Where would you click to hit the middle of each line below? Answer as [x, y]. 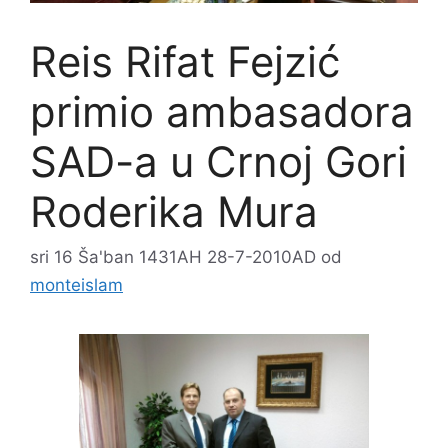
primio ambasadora [222, 111]
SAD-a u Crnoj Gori [218, 161]
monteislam [76, 285]
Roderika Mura [174, 211]
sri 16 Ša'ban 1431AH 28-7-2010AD [173, 257]
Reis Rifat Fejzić [185, 61]
